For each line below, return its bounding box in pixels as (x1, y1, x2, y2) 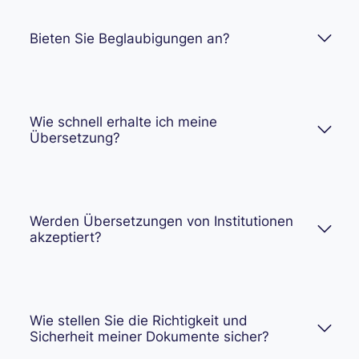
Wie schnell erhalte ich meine (30, 113, 217, 130)
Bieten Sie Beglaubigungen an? (30, 30, 230, 46)
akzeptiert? (30, 228, 102, 245)
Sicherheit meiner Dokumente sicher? (30, 328, 269, 345)
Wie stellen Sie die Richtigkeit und (30, 312, 248, 329)
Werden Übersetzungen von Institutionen (30, 212, 293, 229)
